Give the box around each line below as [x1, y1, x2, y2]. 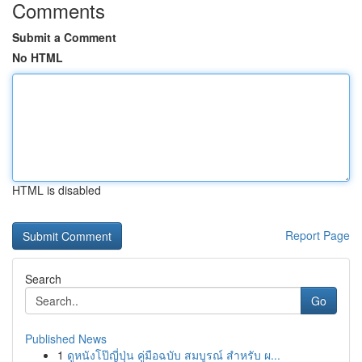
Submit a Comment [12, 29, 116, 45]
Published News [25, 330, 107, 347]
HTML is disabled [12, 182, 101, 198]
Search [25, 271, 61, 287]
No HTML [12, 49, 63, 65]
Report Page [285, 227, 350, 243]
